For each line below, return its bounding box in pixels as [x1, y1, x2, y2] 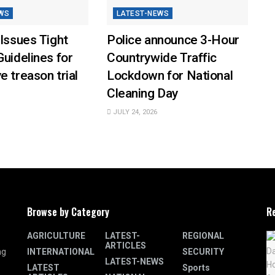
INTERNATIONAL [27, 246, 95, 257]
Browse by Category [27, 204, 109, 219]
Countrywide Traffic [106, 50, 217, 65]
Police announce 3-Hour [106, 32, 239, 47]
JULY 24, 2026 [110, 107, 157, 116]
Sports [182, 262, 211, 273]
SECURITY [182, 246, 225, 257]
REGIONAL [182, 230, 225, 241]
